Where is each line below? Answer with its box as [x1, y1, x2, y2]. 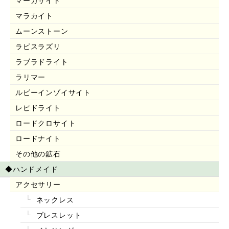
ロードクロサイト [15, 119, 76, 127]
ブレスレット [33, 211, 82, 219]
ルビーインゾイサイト [15, 88, 91, 97]
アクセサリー [15, 180, 61, 189]
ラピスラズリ [15, 42, 61, 51]
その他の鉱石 [15, 149, 61, 158]
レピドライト [15, 103, 61, 112]
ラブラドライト [15, 57, 68, 66]
